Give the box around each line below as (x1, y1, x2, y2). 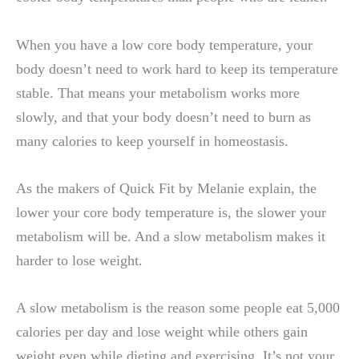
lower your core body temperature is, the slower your (16, 204, 326, 220)
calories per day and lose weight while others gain (16, 323, 308, 340)
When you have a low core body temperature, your (16, 36, 313, 53)
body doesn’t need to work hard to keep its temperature (16, 60, 338, 77)
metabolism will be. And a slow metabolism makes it (16, 228, 325, 244)
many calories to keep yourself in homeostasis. (16, 132, 288, 149)
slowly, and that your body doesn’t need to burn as (16, 108, 311, 125)
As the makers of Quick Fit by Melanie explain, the (16, 179, 317, 196)
